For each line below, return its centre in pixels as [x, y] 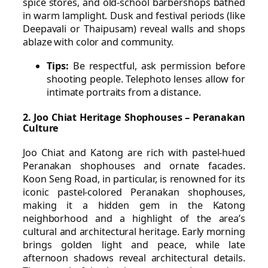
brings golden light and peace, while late [134, 245]
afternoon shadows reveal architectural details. [134, 258]
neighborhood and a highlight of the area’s [134, 219]
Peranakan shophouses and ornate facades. [134, 166]
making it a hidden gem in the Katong [134, 205]
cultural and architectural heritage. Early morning [134, 232]
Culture [41, 128]
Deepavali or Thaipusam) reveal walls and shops [134, 28]
